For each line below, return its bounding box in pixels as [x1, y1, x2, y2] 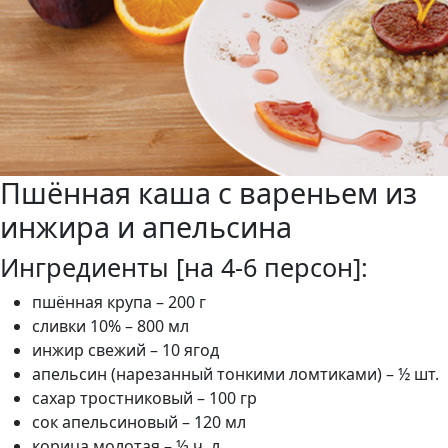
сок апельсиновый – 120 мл [32, 411, 246, 433]
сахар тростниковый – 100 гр [32, 387, 257, 409]
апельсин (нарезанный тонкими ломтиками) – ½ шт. [32, 363, 439, 385]
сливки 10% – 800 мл [32, 315, 189, 337]
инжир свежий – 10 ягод [32, 339, 219, 361]
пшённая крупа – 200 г [32, 291, 206, 313]
